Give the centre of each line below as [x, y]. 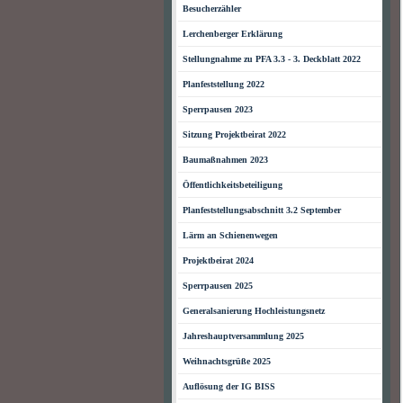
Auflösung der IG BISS [229, 386]
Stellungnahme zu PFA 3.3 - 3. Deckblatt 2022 [272, 59]
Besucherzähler [212, 9]
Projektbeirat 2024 [218, 260]
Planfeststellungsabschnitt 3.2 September [262, 210]
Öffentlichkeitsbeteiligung [233, 185]
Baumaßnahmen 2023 [225, 160]
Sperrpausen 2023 [218, 109]
